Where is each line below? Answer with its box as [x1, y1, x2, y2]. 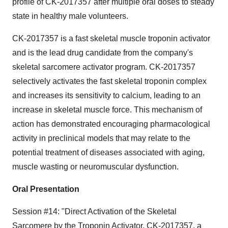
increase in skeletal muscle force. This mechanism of [12, 105, 202, 114]
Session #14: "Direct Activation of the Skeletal [12, 207, 177, 216]
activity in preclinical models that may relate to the [12, 134, 190, 142]
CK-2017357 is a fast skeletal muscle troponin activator [12, 34, 210, 43]
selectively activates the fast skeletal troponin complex [12, 77, 207, 85]
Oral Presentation [12, 185, 79, 193]
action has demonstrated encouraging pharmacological [12, 120, 210, 128]
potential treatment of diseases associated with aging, [12, 148, 205, 157]
